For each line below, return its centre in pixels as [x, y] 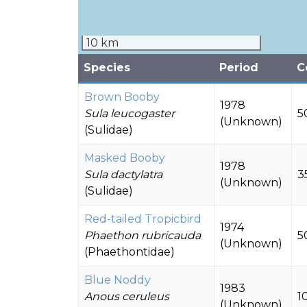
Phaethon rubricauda [143, 235]
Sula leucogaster [130, 113]
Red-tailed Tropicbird [143, 219]
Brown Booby [122, 97]
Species [107, 67]
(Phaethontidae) [130, 252]
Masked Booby [125, 158]
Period [239, 67]
